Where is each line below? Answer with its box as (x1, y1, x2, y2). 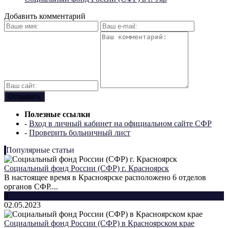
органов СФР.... (4, 182, 58, 191)
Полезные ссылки (24, 109, 90, 119)
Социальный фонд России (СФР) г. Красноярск (4, 163, 169, 173)
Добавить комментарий (4, 11, 85, 20)
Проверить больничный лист (29, 128, 130, 137)
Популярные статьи (6, 145, 74, 154)
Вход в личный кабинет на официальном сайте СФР (29, 119, 212, 128)
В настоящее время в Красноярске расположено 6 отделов (4, 173, 206, 182)
